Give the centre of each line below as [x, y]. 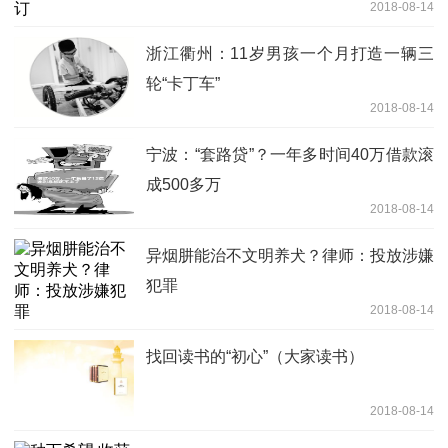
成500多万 [183, 184]
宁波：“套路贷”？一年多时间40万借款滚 [290, 154]
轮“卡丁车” [183, 83]
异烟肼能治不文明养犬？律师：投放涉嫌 [290, 255]
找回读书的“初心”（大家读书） [255, 356]
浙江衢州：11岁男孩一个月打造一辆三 [290, 53]
